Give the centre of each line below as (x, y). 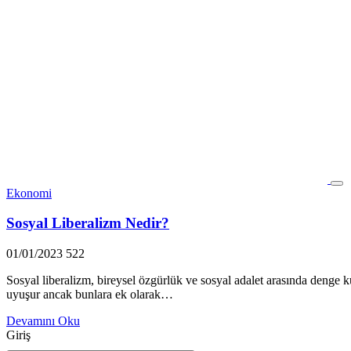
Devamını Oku (43, 321)
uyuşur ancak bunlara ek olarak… (90, 295)
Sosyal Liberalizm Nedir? (88, 223)
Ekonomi (29, 193)
